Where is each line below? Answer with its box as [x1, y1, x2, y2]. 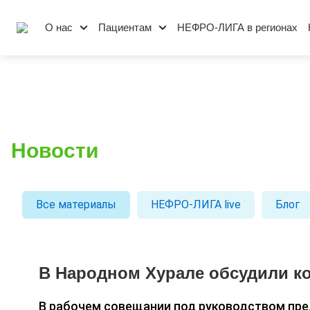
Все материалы [36, 198, 116, 211]
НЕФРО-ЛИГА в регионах [177, 21, 298, 33]
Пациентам [98, 21, 152, 33]
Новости [11, 139, 98, 162]
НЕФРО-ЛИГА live [151, 198, 241, 211]
